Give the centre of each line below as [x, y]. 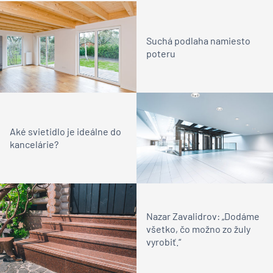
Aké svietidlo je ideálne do [66, 132]
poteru [161, 54]
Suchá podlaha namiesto [198, 41]
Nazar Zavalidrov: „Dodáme [203, 216]
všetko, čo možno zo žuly [198, 229]
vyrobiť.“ [164, 242]
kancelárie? [34, 144]
